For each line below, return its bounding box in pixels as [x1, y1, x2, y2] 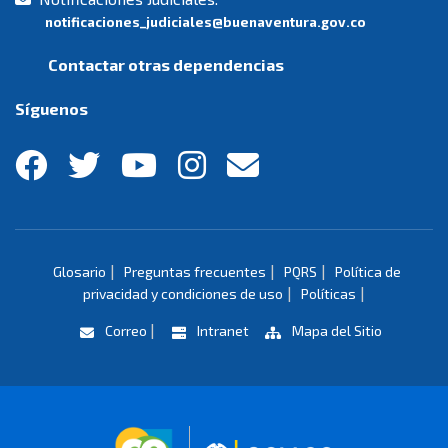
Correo [101, 322, 150, 340]
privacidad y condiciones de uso [83, 285, 283, 303]
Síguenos [15, 99, 88, 119]
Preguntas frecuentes [123, 263, 266, 281]
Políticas [301, 285, 356, 303]
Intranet [193, 322, 252, 340]
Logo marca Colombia [172, 426, 330, 446]
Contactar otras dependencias [45, 55, 284, 75]
